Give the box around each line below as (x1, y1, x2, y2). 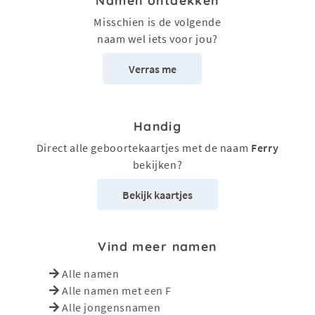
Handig (133, 118, 182, 134)
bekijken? (132, 157, 183, 172)
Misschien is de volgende (94, 15, 221, 30)
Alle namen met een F (62, 283, 172, 298)
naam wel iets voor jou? (97, 32, 218, 46)
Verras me (128, 61, 176, 76)
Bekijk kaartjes (122, 187, 193, 202)
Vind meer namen (98, 238, 217, 255)
